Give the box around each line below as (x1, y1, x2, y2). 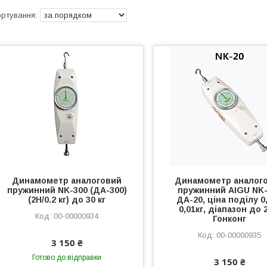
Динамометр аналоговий (12, 176, 122, 185)
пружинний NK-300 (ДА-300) (7, 185, 127, 195)
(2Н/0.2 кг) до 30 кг (28, 195, 106, 204)
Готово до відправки (32, 253, 102, 262)
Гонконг (213, 214, 247, 223)
